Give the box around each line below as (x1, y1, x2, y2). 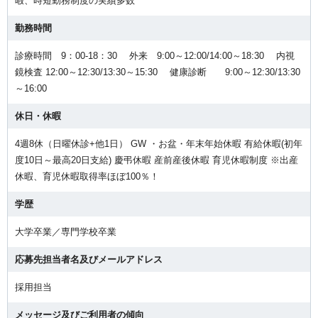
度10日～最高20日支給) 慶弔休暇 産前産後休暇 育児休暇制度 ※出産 (15, 154, 298, 165)
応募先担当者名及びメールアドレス (15, 253, 163, 265)
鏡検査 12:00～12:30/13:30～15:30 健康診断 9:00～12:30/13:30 (15, 66, 300, 77)
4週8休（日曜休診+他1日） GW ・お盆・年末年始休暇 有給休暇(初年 (15, 138, 302, 149)
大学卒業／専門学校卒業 (15, 226, 116, 237)
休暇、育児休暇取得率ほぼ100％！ (15, 170, 159, 182)
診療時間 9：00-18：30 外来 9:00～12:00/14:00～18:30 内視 (15, 50, 295, 61)
